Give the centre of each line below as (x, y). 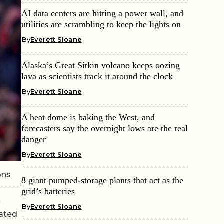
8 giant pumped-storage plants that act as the (102, 180)
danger (33, 139)
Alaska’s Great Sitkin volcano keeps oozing (100, 65)
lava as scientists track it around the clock (97, 76)
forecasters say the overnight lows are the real (104, 128)
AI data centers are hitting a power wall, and (102, 13)
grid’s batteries (48, 191)
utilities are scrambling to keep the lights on (101, 24)
